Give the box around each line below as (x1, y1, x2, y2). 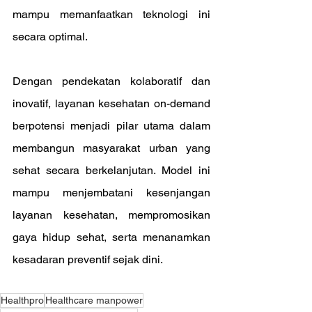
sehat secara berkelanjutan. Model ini (13, 164, 210, 177)
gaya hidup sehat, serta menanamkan (13, 231, 210, 244)
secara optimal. (13, 30, 88, 43)
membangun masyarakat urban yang (13, 141, 210, 155)
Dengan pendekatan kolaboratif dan (13, 75, 210, 88)
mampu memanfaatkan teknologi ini (13, 8, 210, 21)
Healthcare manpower (45, 295, 143, 306)
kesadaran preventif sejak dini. (13, 253, 163, 266)
